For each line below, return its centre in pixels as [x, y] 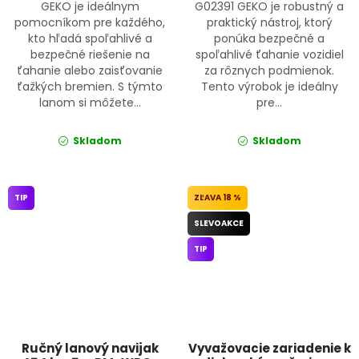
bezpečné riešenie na [90, 55]
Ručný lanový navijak [90, 348]
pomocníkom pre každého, [90, 23]
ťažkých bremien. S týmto [90, 87]
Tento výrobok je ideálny [269, 87]
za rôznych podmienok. [269, 71]
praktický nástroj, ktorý [269, 23]
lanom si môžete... [90, 103]
